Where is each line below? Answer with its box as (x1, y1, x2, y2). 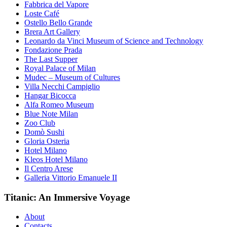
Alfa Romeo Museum (24, 100, 94, 109)
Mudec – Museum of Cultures (24, 72, 120, 82)
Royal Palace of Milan (24, 63, 96, 72)
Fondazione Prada (24, 45, 82, 54)
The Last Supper (24, 54, 78, 63)
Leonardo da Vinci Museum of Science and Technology (24, 36, 203, 45)
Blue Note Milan (24, 109, 78, 118)
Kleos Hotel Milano (24, 155, 88, 164)
